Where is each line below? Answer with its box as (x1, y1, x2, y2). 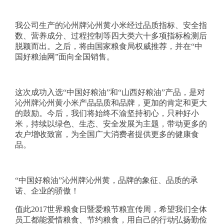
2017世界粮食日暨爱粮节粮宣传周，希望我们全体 (30, 204, 207, 213)
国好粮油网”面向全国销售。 (14, 52, 114, 61)
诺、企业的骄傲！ (14, 186, 79, 195)
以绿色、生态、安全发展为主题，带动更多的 (46, 119, 207, 128)
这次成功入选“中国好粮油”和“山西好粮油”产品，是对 (14, 87, 205, 96)
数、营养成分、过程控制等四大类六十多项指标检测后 (14, 31, 207, 40)
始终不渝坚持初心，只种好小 (94, 108, 199, 117)
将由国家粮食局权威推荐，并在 (78, 41, 191, 50)
